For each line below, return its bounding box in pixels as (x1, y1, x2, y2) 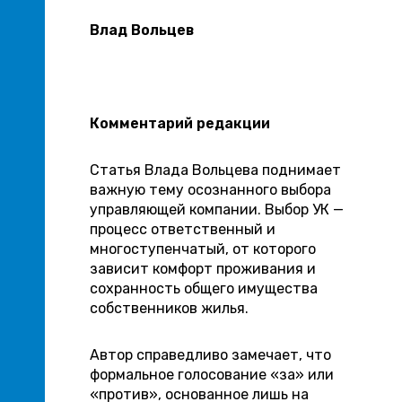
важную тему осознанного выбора (90, 181, 331, 198)
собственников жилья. (90, 300, 249, 317)
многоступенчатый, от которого (90, 240, 316, 258)
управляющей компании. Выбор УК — (90, 201, 344, 218)
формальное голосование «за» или (90, 366, 334, 383)
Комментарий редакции (90, 115, 270, 132)
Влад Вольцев (90, 22, 194, 39)
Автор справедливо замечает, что (90, 346, 331, 363)
